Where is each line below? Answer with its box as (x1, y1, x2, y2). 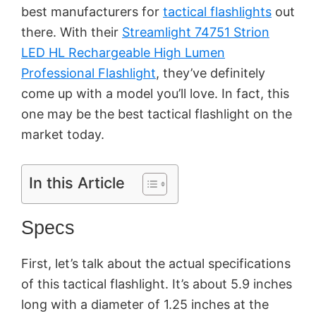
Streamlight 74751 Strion (122, 24, 269, 39)
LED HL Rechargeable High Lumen (21, 44, 225, 60)
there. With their (21, 24, 122, 39)
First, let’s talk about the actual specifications (21, 255, 291, 271)
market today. (21, 126, 104, 142)
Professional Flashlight (21, 65, 156, 80)
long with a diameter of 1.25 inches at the (21, 296, 269, 312)
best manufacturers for (21, 4, 163, 19)
